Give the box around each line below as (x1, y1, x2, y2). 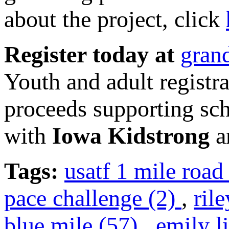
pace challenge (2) (4, 185, 181, 212)
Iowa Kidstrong (46, 123, 210, 149)
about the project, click (4, 6, 226, 33)
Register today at (4, 41, 174, 68)
